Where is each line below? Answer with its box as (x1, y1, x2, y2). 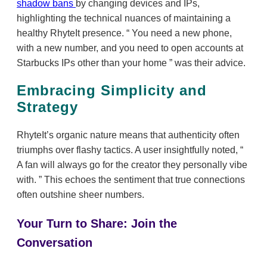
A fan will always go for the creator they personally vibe (17, 159, 247, 170)
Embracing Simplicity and (17, 82, 207, 98)
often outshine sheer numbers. (17, 189, 144, 200)
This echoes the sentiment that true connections (42, 174, 245, 185)
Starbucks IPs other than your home (17, 57, 169, 68)
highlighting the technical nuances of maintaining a (17, 13, 231, 23)
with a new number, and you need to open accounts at (17, 42, 243, 53)
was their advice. (172, 57, 246, 68)
